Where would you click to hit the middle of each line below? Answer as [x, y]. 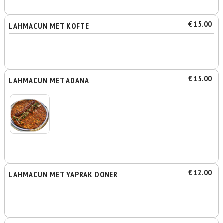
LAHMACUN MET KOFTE [49, 26]
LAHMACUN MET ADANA [49, 80]
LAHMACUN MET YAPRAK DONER [64, 174]
